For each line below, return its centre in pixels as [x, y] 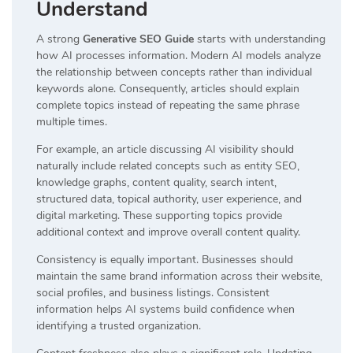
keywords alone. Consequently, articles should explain [168, 88]
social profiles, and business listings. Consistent [153, 292]
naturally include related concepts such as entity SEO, [168, 165]
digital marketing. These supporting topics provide [159, 215]
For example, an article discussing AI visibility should [165, 149]
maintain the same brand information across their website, [179, 276]
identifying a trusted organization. [119, 325]
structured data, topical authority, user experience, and [169, 199]
